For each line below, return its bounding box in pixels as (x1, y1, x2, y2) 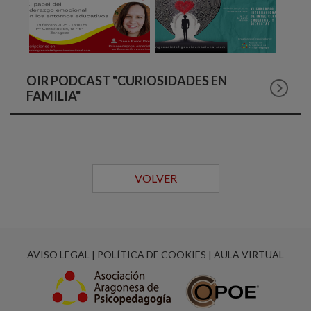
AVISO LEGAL (27, 248, 90, 260)
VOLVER (134, 171, 177, 185)
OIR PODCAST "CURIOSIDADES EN (26, 72, 227, 88)
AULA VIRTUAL (214, 248, 284, 260)
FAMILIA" (26, 87, 81, 103)
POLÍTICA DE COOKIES (97, 248, 206, 260)
